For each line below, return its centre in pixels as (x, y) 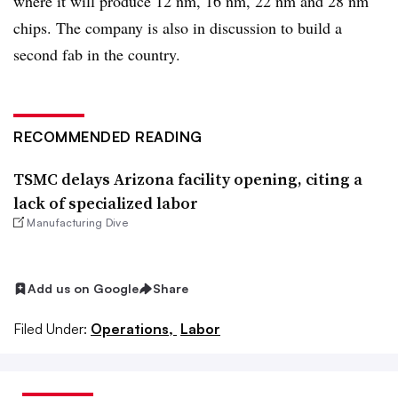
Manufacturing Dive (78, 223)
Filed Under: (50, 328)
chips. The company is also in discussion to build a (178, 28)
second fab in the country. (99, 54)
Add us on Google (83, 289)
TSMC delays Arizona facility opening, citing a (188, 179)
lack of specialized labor (106, 203)
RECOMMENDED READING (108, 137)
